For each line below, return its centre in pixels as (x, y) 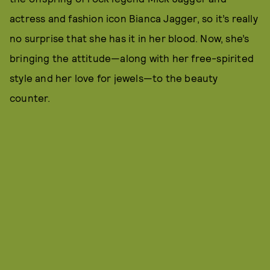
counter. (30, 98)
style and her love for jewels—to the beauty (114, 78)
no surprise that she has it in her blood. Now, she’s (130, 38)
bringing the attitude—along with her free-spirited (132, 58)
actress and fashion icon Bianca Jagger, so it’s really (134, 18)
